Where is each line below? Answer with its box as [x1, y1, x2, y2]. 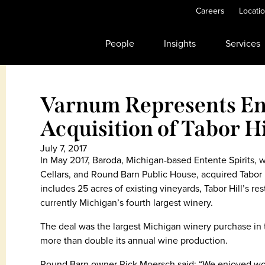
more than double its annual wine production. [40, 234, 228, 247]
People [105, 37, 134, 50]
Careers [196, 5, 225, 17]
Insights [164, 37, 196, 50]
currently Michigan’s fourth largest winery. [40, 196, 213, 209]
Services [225, 37, 260, 50]
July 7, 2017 [40, 141, 87, 155]
